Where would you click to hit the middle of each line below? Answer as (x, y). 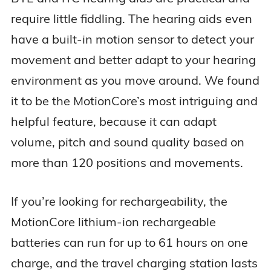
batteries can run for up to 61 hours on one (129, 243)
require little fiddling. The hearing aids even (131, 19)
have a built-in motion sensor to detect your (132, 39)
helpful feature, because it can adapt (113, 122)
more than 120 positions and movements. (127, 163)
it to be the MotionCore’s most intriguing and (134, 101)
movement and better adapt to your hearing (133, 60)
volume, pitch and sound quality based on (127, 142)
